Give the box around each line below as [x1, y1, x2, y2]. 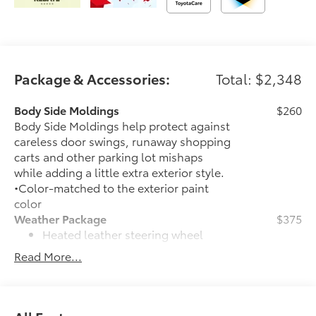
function [42, 287, 87, 304]
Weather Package [14, 209, 107, 226]
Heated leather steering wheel [42, 225, 204, 242]
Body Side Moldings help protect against [14, 116, 231, 133]
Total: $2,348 [215, 68, 302, 88]
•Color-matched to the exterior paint [14, 178, 209, 195]
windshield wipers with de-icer [42, 272, 204, 288]
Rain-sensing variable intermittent [42, 256, 224, 273]
